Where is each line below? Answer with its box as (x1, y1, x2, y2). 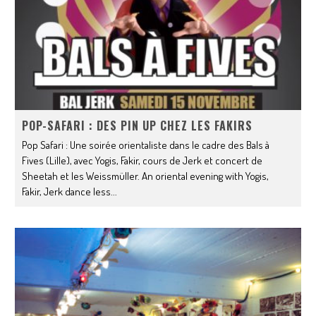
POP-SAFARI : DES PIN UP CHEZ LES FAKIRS (22, 116, 253, 134)
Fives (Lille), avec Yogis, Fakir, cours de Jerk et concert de (22, 153, 263, 167)
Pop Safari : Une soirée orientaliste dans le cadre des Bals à (22, 138, 270, 152)
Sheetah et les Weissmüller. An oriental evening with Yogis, (22, 169, 269, 183)
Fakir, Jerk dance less (22, 184, 111, 198)
